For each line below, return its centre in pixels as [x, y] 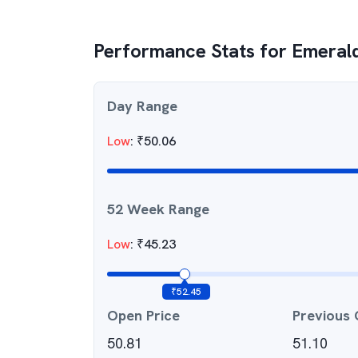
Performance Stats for [193, 51]
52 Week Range [158, 209]
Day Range [142, 106]
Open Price [143, 315]
